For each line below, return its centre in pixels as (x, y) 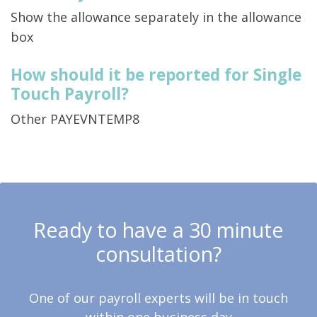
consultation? (158, 254)
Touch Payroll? (70, 94)
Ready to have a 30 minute (158, 230)
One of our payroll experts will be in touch (158, 298)
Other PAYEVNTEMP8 (75, 119)
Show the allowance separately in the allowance (156, 17)
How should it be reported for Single (156, 75)
